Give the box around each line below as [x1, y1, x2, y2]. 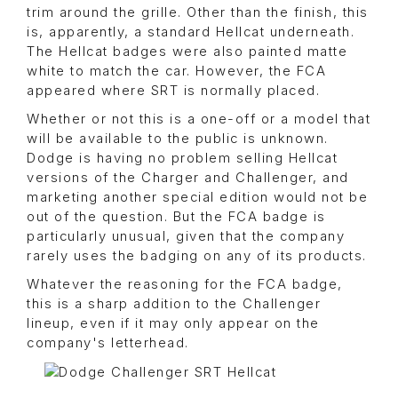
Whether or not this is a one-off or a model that [27, 111, 370, 128]
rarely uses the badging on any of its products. [27, 248, 367, 265]
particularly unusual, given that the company [27, 228, 345, 245]
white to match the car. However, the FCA [27, 63, 326, 80]
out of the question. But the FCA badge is [27, 209, 326, 226]
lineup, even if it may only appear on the [27, 315, 320, 332]
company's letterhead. [27, 335, 189, 352]
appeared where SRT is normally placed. [27, 83, 320, 99]
